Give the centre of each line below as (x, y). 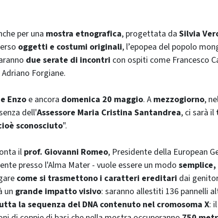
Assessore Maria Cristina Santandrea (109, 112)
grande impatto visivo (58, 191)
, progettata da (150, 34)
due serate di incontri (68, 60)
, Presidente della (141, 152)
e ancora (44, 99)
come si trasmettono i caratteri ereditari (97, 178)
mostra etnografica (84, 34)
